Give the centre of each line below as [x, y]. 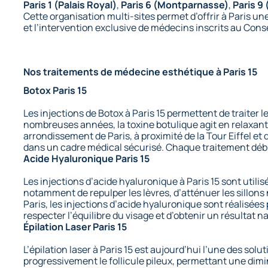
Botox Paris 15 [55, 90]
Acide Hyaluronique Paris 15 [87, 158]
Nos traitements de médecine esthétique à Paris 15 [141, 71]
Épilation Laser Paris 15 [75, 226]
